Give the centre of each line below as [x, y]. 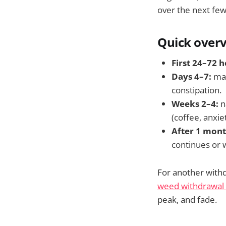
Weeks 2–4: [195, 104]
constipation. [196, 90]
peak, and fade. [187, 199]
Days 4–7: [191, 77]
